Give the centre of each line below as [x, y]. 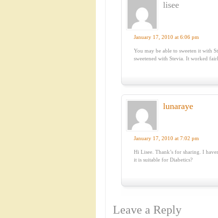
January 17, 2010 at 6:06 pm [167, 37]
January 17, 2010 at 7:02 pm [167, 138]
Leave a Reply [147, 210]
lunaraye [178, 106]
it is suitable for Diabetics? [163, 160]
